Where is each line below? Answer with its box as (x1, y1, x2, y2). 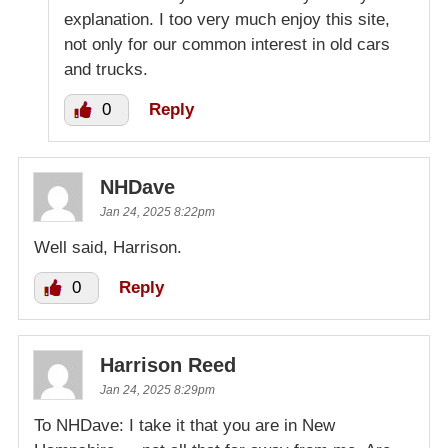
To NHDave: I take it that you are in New (34, 416, 335, 436)
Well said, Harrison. (34, 238, 182, 258)
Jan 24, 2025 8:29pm (100, 383, 215, 398)
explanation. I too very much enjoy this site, (64, 10, 390, 30)
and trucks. (64, 60, 148, 80)
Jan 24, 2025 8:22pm (100, 205, 215, 220)
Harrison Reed (100, 354, 236, 377)
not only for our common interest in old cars (64, 35, 390, 55)
